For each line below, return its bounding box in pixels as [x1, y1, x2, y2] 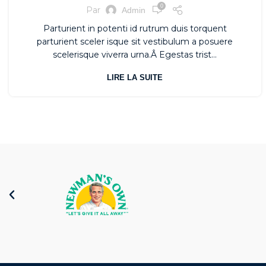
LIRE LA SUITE [107, 73, 163, 83]
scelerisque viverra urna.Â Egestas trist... [53, 49, 217, 61]
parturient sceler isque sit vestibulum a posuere [37, 36, 233, 47]
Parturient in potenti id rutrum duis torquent [43, 23, 227, 34]
